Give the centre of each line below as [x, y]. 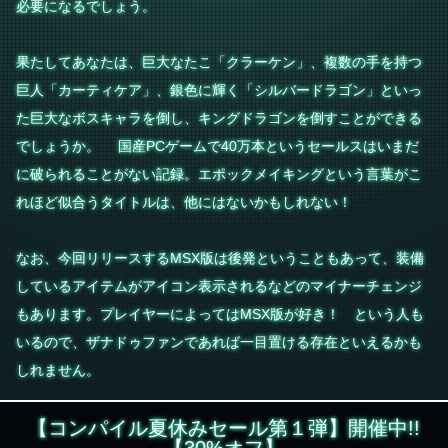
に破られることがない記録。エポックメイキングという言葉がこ [219, 174]
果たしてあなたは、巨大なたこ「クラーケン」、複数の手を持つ [219, 62]
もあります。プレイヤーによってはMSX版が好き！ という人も [220, 314]
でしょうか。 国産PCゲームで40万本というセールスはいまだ [217, 146]
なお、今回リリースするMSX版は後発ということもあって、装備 [220, 258]
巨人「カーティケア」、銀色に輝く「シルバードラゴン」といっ [219, 90]
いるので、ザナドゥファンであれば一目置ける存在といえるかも [219, 342]
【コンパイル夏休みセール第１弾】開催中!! [224, 428]
